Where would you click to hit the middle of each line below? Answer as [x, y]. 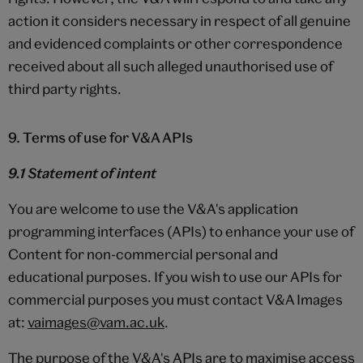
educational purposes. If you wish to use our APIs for [175, 276]
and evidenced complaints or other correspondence [175, 43]
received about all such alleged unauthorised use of [171, 66]
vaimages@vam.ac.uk [96, 322]
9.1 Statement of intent [82, 173]
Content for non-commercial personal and [143, 254]
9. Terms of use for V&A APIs [100, 137]
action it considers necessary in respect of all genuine [179, 20]
